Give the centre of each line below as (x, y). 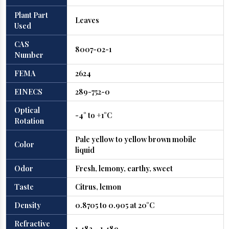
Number (29, 55)
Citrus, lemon (98, 187)
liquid (85, 150)
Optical (27, 110)
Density (27, 205)
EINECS (29, 92)
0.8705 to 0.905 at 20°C (114, 205)
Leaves (87, 20)
